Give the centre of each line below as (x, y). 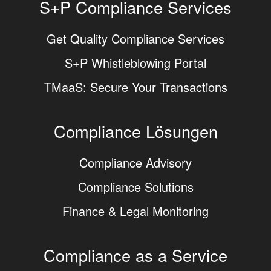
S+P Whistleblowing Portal (135, 63)
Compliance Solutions (135, 187)
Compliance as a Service (135, 255)
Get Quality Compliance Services (135, 38)
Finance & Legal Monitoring (135, 211)
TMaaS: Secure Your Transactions (135, 87)
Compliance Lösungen (135, 131)
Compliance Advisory (135, 162)
